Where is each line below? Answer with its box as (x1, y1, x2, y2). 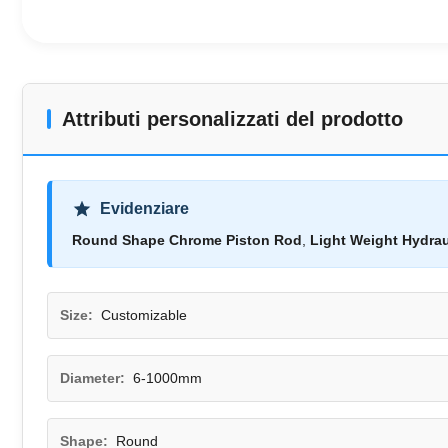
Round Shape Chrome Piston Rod (72, 232, 302, 248)
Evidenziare (100, 200, 189, 217)
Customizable (101, 307, 187, 323)
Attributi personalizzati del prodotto (62, 108, 403, 130)
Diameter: (60, 370, 125, 386)
